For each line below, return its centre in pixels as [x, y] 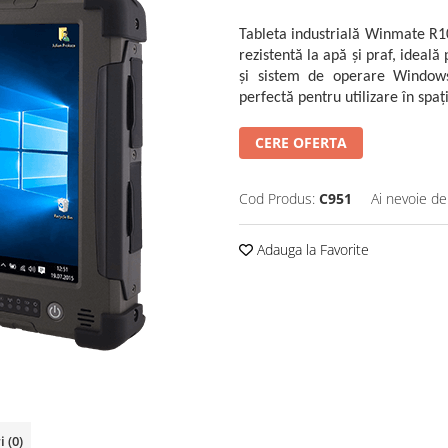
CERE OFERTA [301, 143]
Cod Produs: [277, 199]
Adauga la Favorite [311, 250]
